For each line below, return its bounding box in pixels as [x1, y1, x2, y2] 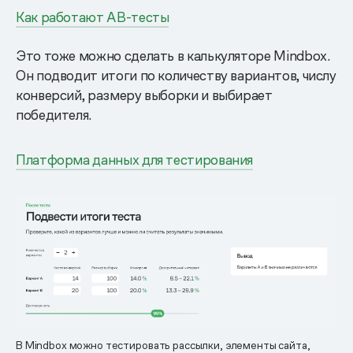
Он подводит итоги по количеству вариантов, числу [16, 66, 336, 85]
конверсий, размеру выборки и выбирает [16, 86, 273, 105]
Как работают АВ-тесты [16, 8, 169, 27]
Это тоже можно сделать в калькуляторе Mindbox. [16, 46, 330, 65]
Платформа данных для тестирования [16, 150, 254, 169]
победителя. [16, 106, 92, 124]
